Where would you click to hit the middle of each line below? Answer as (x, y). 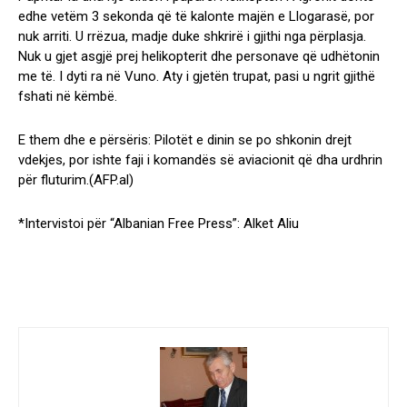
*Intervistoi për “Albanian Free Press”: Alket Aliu (159, 224)
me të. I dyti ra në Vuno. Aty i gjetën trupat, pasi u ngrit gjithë (197, 77)
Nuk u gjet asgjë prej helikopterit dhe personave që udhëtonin (199, 57)
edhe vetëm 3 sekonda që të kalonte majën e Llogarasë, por (196, 17)
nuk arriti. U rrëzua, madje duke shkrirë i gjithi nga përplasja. (192, 37)
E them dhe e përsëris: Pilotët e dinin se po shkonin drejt (185, 140)
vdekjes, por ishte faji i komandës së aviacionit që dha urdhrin (200, 160)
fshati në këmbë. (68, 97)
